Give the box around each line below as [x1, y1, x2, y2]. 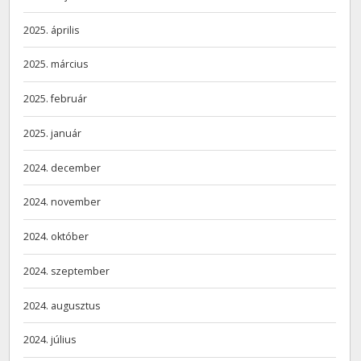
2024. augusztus [23, 298, 101, 313]
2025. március [23, 57, 89, 72]
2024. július [23, 333, 77, 347]
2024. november [23, 195, 102, 210]
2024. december [23, 160, 102, 175]
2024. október [23, 230, 89, 244]
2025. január [23, 126, 82, 140]
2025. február [23, 92, 88, 106]
